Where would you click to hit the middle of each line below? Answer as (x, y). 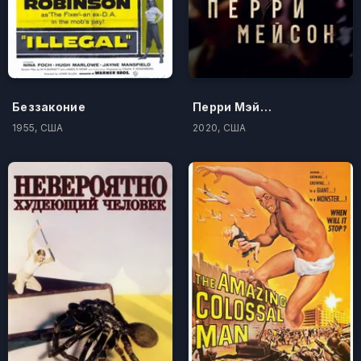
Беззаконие (49, 107)
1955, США (38, 128)
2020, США (220, 128)
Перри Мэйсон (266, 107)
